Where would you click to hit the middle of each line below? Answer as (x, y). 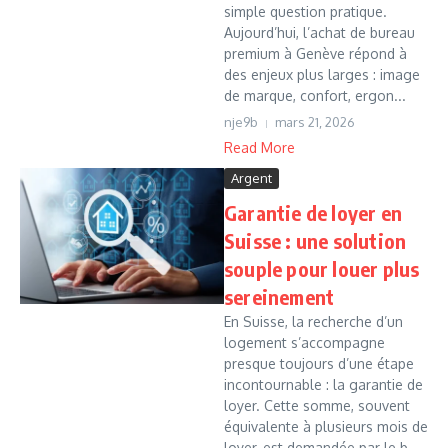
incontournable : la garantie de (323, 384)
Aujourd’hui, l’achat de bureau (319, 32)
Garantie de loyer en (313, 212)
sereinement (279, 296)
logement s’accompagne (304, 342)
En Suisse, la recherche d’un (313, 321)
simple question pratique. (305, 11)
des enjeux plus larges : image (322, 74)
